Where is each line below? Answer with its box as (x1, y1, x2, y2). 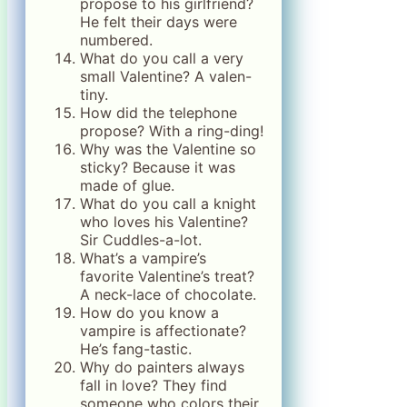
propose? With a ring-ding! (80, 122, 263, 140)
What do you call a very (80, 49, 243, 67)
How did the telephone (80, 104, 237, 122)
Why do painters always (80, 358, 244, 376)
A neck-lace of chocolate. (80, 285, 256, 303)
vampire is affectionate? (80, 322, 246, 340)
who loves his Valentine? (80, 213, 248, 231)
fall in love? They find (80, 376, 227, 394)
